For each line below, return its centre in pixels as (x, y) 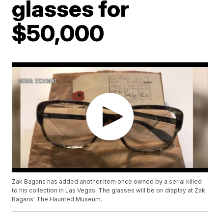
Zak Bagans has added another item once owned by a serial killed (107, 182)
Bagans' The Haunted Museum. (57, 199)
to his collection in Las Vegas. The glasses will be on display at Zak (109, 191)
